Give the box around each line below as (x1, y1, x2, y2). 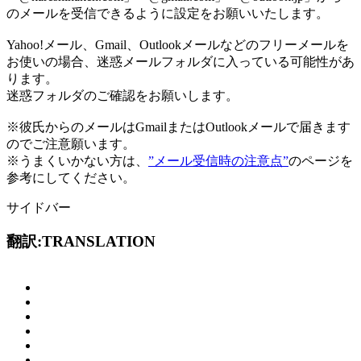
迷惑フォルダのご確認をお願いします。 (6, 88, 239, 102)
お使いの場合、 (6, 54, 97, 68)
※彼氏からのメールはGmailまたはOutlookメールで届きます (6, 119, 351, 134)
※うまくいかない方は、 (6, 153, 148, 168)
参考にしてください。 (6, 170, 135, 185)
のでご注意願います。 (6, 136, 135, 151)
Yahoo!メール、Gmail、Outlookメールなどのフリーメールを (6, 37, 349, 52)
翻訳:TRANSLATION (6, 233, 156, 251)
